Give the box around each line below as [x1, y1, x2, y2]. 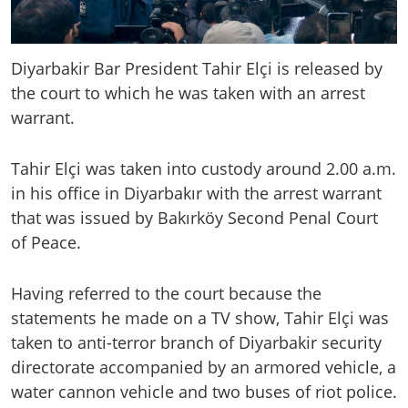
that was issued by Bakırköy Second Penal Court [11, 207, 378, 229]
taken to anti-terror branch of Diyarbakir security [11, 331, 382, 354]
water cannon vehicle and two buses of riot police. [11, 381, 397, 403]
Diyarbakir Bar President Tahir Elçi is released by [11, 57, 382, 80]
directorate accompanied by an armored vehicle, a [11, 356, 396, 379]
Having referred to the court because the [11, 282, 321, 305]
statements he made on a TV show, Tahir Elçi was [11, 307, 389, 330]
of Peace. [11, 231, 81, 254]
